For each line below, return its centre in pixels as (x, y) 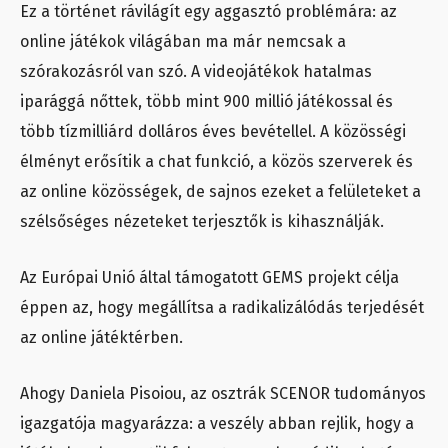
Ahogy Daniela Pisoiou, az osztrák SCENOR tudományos (223, 393)
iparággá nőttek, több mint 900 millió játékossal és (206, 101)
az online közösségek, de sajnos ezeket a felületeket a (220, 191)
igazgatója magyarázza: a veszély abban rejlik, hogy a (217, 423)
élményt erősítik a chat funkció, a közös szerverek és (216, 161)
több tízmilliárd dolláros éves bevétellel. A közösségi (213, 131)
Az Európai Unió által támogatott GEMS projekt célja (209, 277)
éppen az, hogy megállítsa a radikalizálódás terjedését (222, 307)
